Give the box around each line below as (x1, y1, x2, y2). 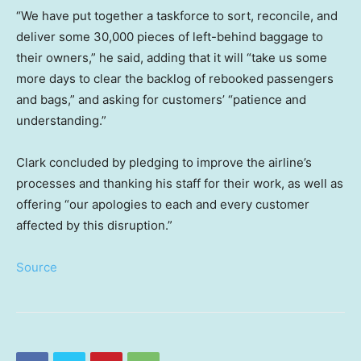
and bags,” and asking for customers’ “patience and (16, 91, 306, 107)
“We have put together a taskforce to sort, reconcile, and (16, 7, 338, 23)
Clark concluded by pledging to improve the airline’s (16, 154, 312, 170)
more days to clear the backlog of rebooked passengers (16, 70, 334, 86)
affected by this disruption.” (16, 217, 172, 233)
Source (16, 259, 57, 275)
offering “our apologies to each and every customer (16, 196, 309, 212)
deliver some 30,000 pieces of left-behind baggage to (16, 28, 323, 44)
